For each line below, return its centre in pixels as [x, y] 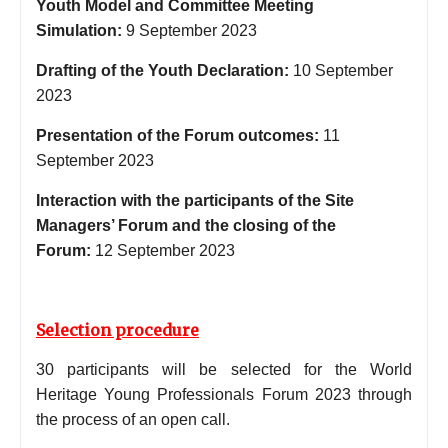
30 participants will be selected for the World [224, 369]
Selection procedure [117, 329]
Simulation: [79, 30]
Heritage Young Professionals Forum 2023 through [224, 394]
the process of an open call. [133, 419]
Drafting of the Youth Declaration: [162, 70]
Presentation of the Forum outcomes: [177, 135]
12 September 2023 [165, 250]
